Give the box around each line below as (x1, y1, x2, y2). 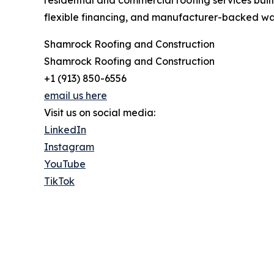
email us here (44, 89, 107, 102)
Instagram (44, 140, 94, 153)
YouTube (44, 157, 86, 170)
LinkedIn (44, 123, 86, 136)
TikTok (44, 174, 75, 187)
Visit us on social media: (44, 106, 155, 119)
